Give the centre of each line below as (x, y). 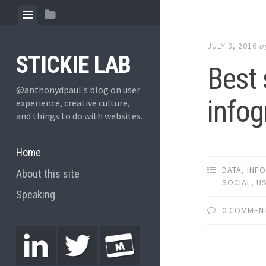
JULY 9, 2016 (232, 46)
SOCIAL (237, 183)
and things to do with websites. (79, 116)
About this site (47, 173)
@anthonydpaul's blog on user (78, 90)
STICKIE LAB (73, 65)
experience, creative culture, (73, 103)
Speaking (35, 195)
